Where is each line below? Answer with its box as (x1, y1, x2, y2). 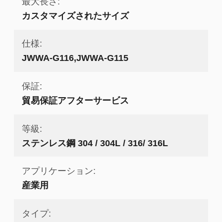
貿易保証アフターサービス (21, 95, 129, 106)
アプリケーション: (21, 166, 96, 176)
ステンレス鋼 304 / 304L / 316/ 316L (21, 137, 168, 148)
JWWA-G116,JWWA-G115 (21, 53, 128, 63)
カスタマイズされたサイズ (21, 10, 129, 21)
